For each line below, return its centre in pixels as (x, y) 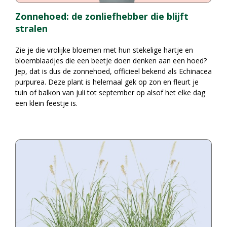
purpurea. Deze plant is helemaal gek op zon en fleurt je (107, 82)
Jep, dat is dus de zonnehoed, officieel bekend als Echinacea (113, 71)
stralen (31, 28)
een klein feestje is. (46, 103)
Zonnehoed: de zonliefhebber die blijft (102, 16)
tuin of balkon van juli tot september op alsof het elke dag (110, 92)
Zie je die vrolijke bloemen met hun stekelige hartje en (104, 50)
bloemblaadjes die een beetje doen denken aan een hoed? (111, 60)
